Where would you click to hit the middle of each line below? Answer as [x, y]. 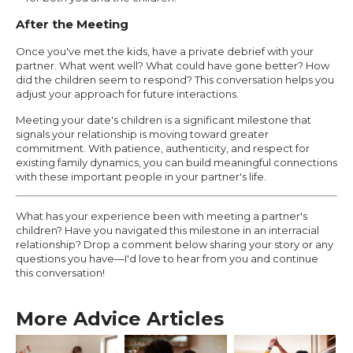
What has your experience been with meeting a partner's [162, 216]
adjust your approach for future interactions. [127, 93]
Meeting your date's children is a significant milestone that [163, 119]
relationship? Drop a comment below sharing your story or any [175, 244]
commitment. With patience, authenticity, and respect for [163, 148]
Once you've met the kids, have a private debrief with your [165, 51]
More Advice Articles [120, 318]
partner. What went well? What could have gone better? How [173, 65]
